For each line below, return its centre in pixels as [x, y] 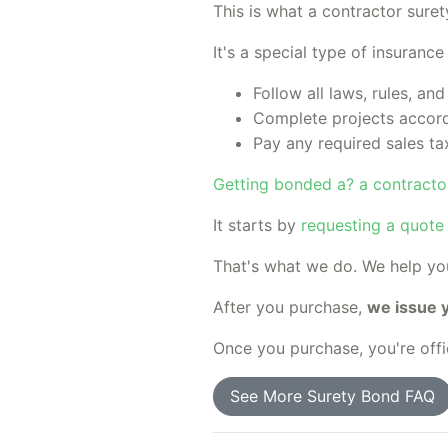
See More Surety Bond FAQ [332, 396]
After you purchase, [290, 307]
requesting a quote [372, 225]
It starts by [257, 225]
